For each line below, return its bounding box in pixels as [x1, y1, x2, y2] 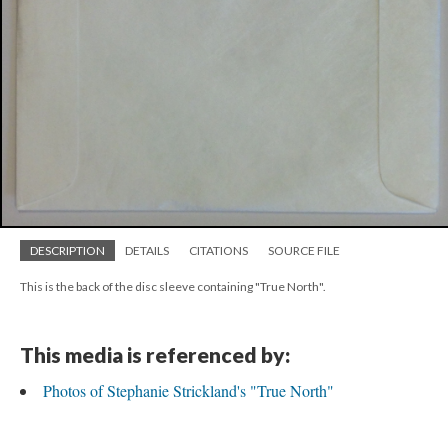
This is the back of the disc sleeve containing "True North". [20, 279, 326, 295]
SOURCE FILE [268, 243, 340, 259]
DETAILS [125, 243, 169, 259]
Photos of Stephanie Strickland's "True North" [43, 380, 334, 402]
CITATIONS [189, 243, 248, 259]
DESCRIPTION [30, 243, 105, 259]
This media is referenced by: [20, 342, 290, 368]
